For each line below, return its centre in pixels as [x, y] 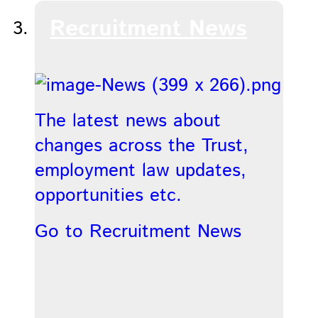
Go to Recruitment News [138, 231]
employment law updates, [140, 171]
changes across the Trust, [141, 146]
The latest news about [127, 121]
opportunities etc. [108, 196]
